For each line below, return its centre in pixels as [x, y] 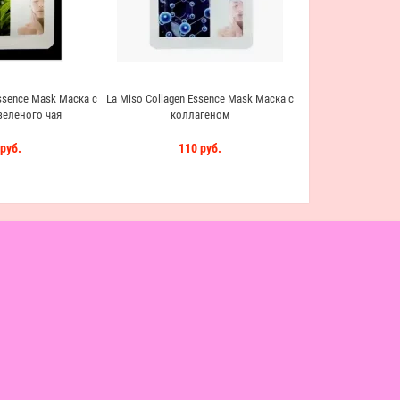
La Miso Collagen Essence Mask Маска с [200, 99]
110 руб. [200, 148]
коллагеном [200, 115]
